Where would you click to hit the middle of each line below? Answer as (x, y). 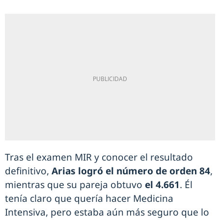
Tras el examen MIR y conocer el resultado (99, 157)
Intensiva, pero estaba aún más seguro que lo (107, 212)
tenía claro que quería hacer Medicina (89, 199)
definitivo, (28, 171)
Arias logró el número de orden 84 (131, 171)
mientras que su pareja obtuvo (75, 185)
